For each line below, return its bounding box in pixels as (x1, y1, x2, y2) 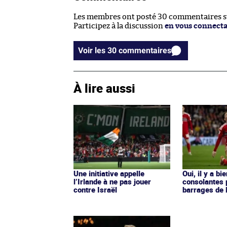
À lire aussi (73, 80, 135, 96)
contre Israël (73, 184, 117, 195)
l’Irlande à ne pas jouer (73, 176, 151, 186)
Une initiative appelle (73, 168, 144, 178)
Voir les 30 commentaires (119, 45, 171, 55)
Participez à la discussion (73, 22, 165, 30)
